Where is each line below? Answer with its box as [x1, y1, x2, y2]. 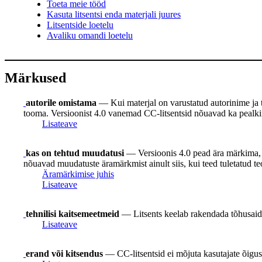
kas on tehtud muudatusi [26, 147, 124, 158]
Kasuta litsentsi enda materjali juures [47, 9, 181, 20]
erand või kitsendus [26, 248, 103, 258]
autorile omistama [26, 97, 96, 108]
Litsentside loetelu [47, 20, 113, 30]
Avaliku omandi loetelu [47, 30, 133, 41]
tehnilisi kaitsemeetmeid [26, 208, 119, 219]
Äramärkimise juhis [42, 168, 114, 179]
